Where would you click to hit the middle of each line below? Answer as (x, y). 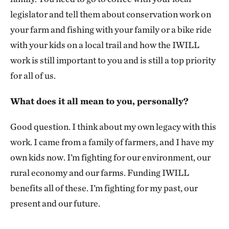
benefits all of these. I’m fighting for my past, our (104, 188)
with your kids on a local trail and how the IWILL (105, 45)
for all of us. (33, 76)
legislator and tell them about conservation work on (111, 14)
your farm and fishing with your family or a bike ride (111, 30)
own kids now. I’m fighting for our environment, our (110, 157)
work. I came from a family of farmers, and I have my (112, 142)
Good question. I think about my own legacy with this (113, 127)
